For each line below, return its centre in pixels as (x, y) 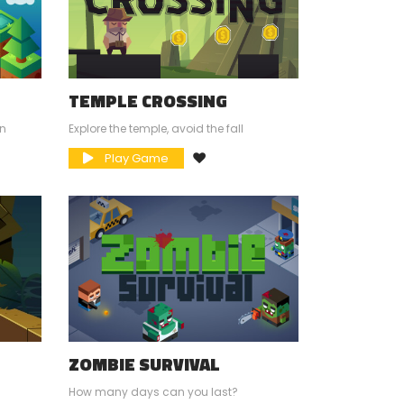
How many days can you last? (153, 391)
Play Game (136, 158)
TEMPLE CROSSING (148, 101)
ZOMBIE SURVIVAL (144, 364)
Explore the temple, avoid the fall (156, 128)
